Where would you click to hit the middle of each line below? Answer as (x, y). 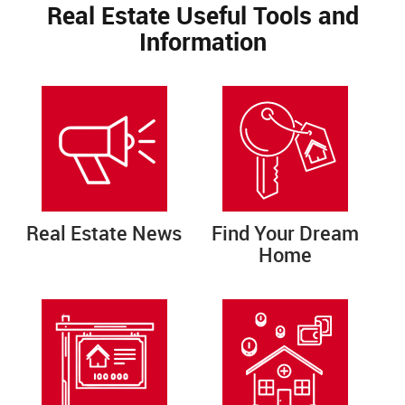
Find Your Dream (286, 232)
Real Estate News (104, 232)
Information (202, 41)
